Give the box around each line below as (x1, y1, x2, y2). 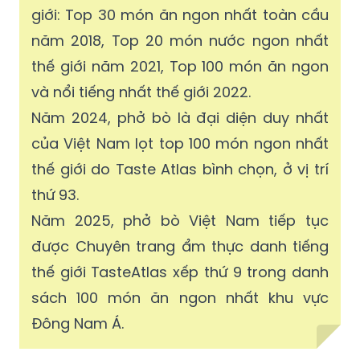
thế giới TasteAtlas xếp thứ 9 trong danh (31, 262, 329, 283)
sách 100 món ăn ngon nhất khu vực (31, 288, 329, 309)
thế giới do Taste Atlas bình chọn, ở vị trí (31, 159, 329, 180)
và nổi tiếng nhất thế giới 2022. (31, 82, 251, 103)
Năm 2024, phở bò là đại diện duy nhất (31, 108, 329, 129)
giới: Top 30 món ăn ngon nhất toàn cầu (31, 5, 329, 26)
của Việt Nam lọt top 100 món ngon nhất (31, 133, 329, 154)
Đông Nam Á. (31, 313, 124, 334)
